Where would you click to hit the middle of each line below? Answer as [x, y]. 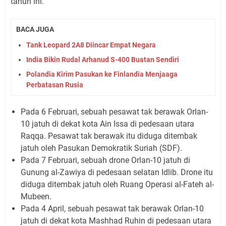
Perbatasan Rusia [55, 84]
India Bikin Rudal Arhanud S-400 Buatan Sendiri [103, 59]
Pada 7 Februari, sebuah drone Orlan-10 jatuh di [105, 160]
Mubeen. [36, 196]
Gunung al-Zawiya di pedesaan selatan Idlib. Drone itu [117, 172]
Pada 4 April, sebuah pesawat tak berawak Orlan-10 [112, 208]
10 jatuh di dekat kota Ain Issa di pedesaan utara [107, 124]
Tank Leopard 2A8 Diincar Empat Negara [91, 45]
